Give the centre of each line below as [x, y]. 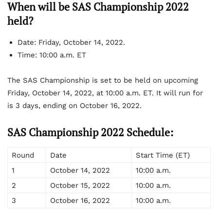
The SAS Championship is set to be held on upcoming [103, 80]
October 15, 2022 [80, 185]
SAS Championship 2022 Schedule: [90, 132]
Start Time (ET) [163, 155]
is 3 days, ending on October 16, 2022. [74, 105]
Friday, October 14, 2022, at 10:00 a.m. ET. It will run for [105, 93]
